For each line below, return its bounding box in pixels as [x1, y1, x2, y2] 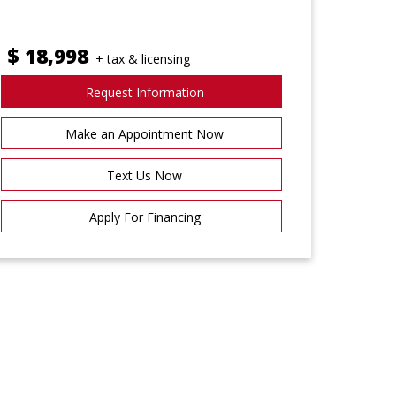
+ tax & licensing [95, 49, 190, 67]
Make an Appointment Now [65, 125, 225, 142]
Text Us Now [107, 166, 183, 184]
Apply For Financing [88, 208, 201, 225]
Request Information [85, 83, 204, 101]
